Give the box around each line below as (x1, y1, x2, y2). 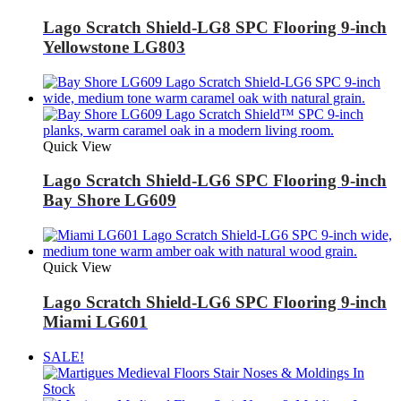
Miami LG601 (43, 311, 148, 331)
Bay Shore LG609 (43, 191, 176, 210)
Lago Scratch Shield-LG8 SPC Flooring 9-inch (43, 18, 387, 38)
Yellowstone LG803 (43, 38, 185, 57)
